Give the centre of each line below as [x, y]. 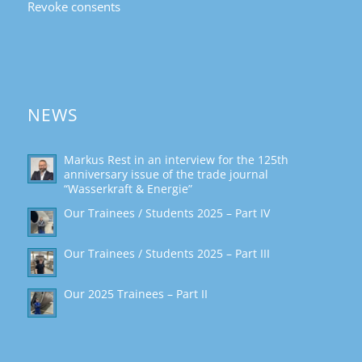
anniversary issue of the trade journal [166, 175]
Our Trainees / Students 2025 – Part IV [166, 213]
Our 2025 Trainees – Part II [135, 294]
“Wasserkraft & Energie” [128, 189]
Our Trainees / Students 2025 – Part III [166, 254]
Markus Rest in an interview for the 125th [176, 160]
